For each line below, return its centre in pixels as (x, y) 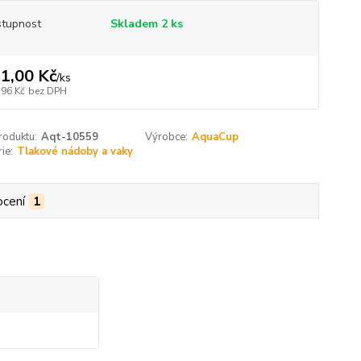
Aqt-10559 (69, 137)
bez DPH (47, 91)
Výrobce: (167, 137)
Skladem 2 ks (146, 24)
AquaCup (216, 137)
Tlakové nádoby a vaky (75, 151)
